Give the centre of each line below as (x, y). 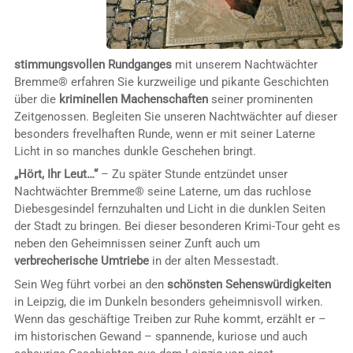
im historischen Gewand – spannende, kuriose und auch (160, 336)
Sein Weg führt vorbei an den (90, 284)
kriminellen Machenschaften (133, 99)
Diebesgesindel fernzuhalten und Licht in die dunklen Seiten (169, 209)
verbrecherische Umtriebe (81, 261)
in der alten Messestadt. (214, 261)
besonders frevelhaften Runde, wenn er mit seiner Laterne (164, 134)
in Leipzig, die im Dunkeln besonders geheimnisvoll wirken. (168, 301)
